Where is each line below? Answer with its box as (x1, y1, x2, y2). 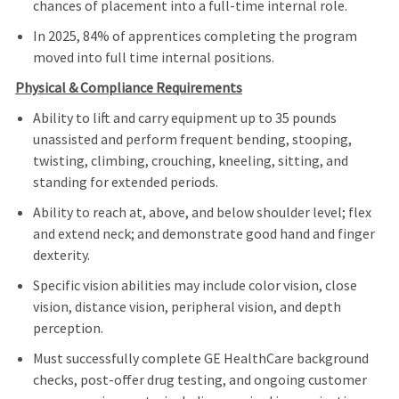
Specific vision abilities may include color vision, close (32, 276, 357, 295)
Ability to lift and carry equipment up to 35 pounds (32, 109, 337, 127)
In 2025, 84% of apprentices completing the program (32, 27, 357, 45)
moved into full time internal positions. (32, 48, 274, 67)
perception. (32, 319, 103, 338)
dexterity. (32, 246, 90, 265)
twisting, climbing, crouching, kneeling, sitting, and (32, 151, 348, 170)
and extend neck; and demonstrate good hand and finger (32, 224, 375, 243)
